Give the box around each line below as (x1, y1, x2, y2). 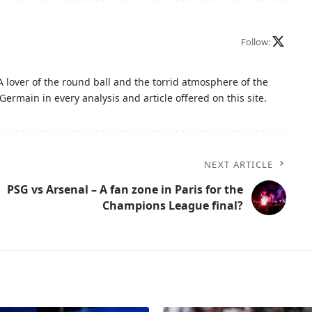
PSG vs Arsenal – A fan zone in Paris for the (6, 181, 243, 197)
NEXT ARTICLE (204, 157, 274, 171)
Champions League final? (102, 197, 243, 213)
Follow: (240, 36, 270, 49)
